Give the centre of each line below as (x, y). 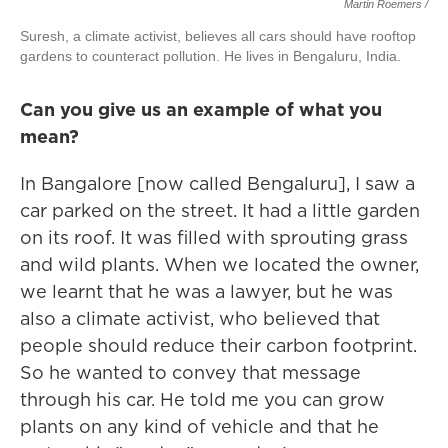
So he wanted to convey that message (190, 372)
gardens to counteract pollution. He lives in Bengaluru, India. (210, 56)
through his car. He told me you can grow (202, 399)
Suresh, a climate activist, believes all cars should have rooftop (218, 36)
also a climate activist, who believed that (200, 318)
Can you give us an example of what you (201, 109)
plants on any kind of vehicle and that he (199, 426)
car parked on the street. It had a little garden (220, 210)
